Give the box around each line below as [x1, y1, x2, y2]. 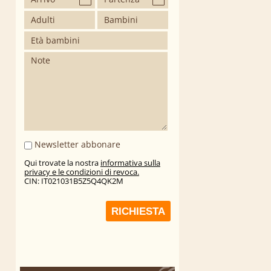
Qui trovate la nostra [24, 157, 100, 169]
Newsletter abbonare [32, 139, 120, 151]
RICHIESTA [111, 206, 165, 218]
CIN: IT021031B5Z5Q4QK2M [24, 175, 123, 187]
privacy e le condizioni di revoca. [24, 166, 139, 178]
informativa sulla [100, 157, 160, 169]
